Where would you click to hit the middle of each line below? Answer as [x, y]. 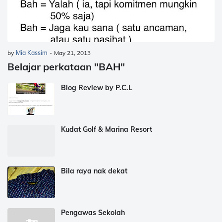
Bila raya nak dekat [94, 171]
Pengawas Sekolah [93, 213]
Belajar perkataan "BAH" [66, 67]
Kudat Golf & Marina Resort [107, 129]
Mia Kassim [32, 53]
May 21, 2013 [72, 53]
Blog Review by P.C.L [97, 88]
